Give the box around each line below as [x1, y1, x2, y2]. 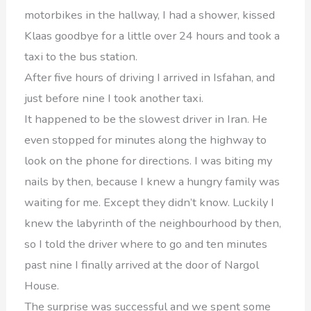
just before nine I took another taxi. [24, 90, 204, 107]
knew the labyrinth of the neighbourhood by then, [24, 215, 282, 232]
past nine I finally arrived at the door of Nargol [24, 257, 260, 274]
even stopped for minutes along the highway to [24, 132, 267, 149]
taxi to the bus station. [24, 49, 138, 65]
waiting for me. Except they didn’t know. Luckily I [24, 194, 275, 211]
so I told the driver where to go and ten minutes [24, 236, 268, 253]
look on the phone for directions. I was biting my [24, 153, 273, 169]
